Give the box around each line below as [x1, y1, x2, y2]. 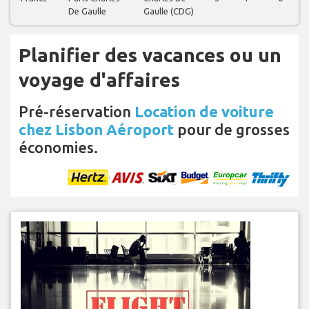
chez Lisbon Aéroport [19, 120, 174, 138]
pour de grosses [174, 120, 290, 138]
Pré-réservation [19, 102, 134, 120]
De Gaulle [68, 6, 106, 16]
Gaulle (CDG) [143, 6, 194, 16]
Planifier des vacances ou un [19, 43, 281, 66]
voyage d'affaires [19, 68, 180, 90]
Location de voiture [134, 102, 274, 120]
